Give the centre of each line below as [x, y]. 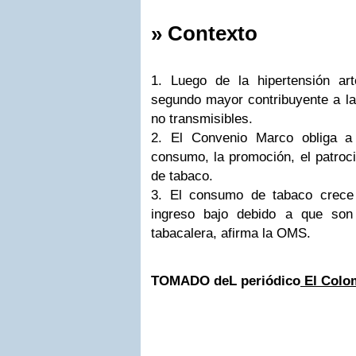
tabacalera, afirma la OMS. [231, 233]
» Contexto [204, 33]
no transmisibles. [202, 119]
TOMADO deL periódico [226, 281]
